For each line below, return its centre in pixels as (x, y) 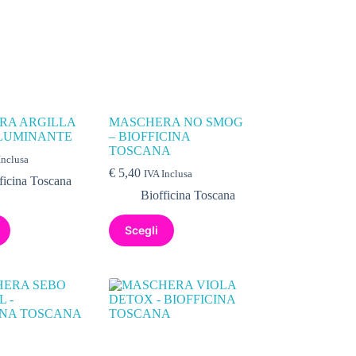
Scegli (142, 230)
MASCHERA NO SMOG (176, 122)
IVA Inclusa (168, 174)
